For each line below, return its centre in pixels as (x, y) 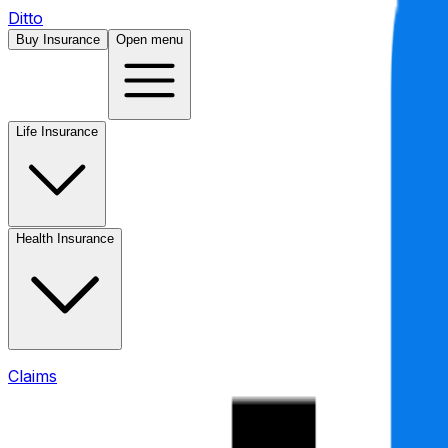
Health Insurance (65, 238)
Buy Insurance (58, 39)
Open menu (149, 39)
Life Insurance (57, 131)
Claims (32, 376)
